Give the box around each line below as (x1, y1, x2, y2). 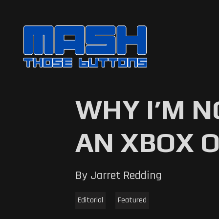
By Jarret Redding (75, 168, 162, 183)
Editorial (77, 195, 103, 205)
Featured (117, 195, 147, 205)
